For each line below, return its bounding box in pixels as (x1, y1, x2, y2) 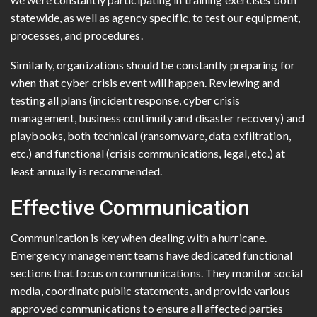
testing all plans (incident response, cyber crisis (11, 93, 241, 107)
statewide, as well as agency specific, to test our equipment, (11, 10, 301, 24)
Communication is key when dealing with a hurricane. (11, 230, 267, 244)
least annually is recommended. (11, 163, 163, 178)
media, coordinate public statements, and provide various (11, 283, 290, 297)
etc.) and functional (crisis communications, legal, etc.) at (11, 146, 286, 160)
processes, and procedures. (11, 28, 143, 42)
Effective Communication (11, 195, 250, 220)
